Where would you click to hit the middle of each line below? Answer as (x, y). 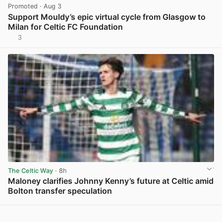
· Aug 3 (50, 6)
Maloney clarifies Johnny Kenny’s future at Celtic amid (111, 181)
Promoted (23, 6)
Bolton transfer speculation (60, 191)
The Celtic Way (30, 170)
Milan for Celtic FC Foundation (65, 27)
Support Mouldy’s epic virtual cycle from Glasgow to (107, 17)
